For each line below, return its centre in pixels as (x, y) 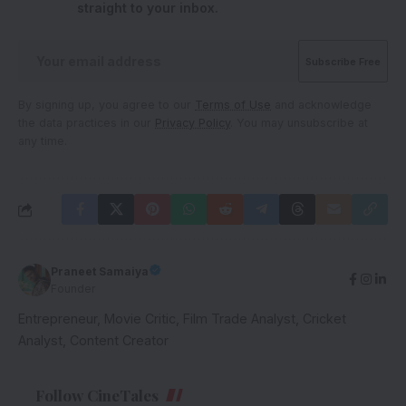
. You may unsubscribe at (299, 123)
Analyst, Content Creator (93, 341)
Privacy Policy (193, 123)
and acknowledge (321, 105)
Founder (73, 289)
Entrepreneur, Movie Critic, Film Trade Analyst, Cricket (182, 319)
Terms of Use (233, 105)
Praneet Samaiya (100, 272)
